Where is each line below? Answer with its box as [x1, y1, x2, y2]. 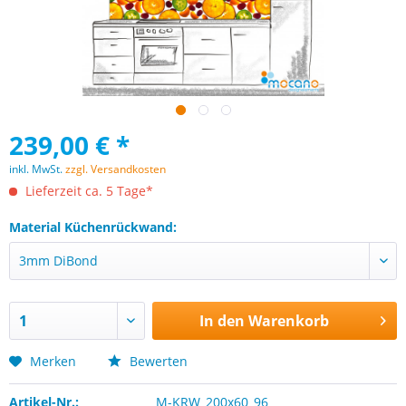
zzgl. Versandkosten [65, 161, 166, 177]
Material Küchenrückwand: [9, 218, 177, 236]
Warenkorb [247, 311, 329, 331]
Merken [30, 353, 76, 370]
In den [198, 311, 245, 331]
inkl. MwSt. [9, 161, 65, 177]
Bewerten [126, 353, 188, 370]
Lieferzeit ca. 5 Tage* [22, 182, 153, 199]
